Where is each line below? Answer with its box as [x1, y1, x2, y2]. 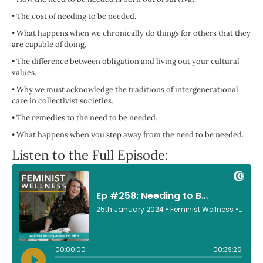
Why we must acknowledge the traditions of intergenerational [16, 85, 238, 95]
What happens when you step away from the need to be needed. [16, 130, 244, 140]
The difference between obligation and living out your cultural [16, 56, 240, 67]
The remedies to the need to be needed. [16, 113, 157, 123]
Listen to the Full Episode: [12, 147, 168, 164]
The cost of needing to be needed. [16, 11, 136, 22]
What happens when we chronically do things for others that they [16, 28, 251, 39]
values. [12, 68, 36, 78]
